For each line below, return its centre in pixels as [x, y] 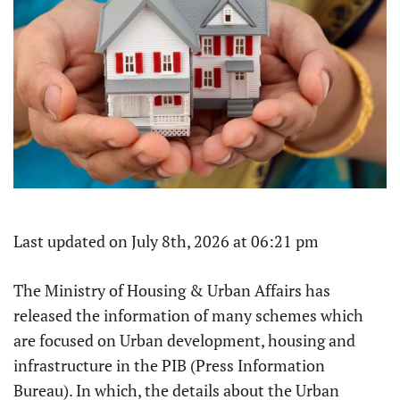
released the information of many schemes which [188, 316]
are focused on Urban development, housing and [184, 341]
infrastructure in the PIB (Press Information [169, 366]
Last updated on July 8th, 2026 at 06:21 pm [166, 242]
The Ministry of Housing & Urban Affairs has [172, 291]
